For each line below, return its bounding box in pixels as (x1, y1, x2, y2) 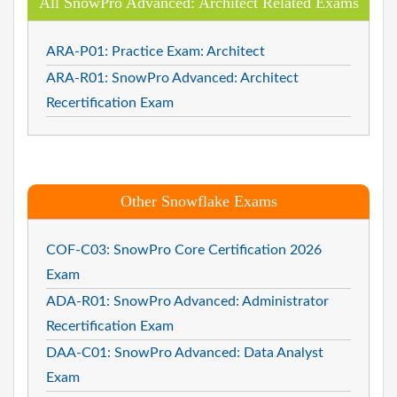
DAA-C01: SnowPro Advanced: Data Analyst (46, 345, 323, 360)
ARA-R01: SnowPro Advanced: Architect (46, 70, 299, 85)
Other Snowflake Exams (120, 191, 277, 210)
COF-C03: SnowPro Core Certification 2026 (46, 242, 322, 257)
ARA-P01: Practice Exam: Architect (46, 43, 265, 58)
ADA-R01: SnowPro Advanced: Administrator (46, 293, 329, 308)
